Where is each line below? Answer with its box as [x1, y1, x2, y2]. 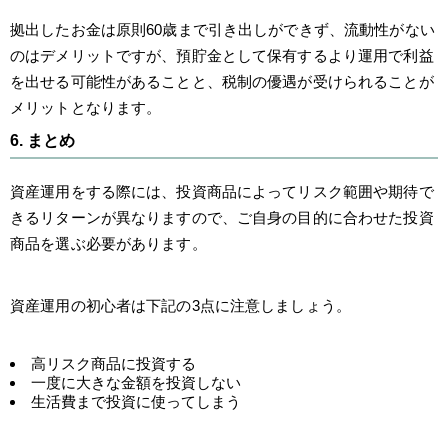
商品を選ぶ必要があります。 [10, 234, 207, 252]
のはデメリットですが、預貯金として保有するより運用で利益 [10, 46, 434, 64]
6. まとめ [10, 131, 75, 149]
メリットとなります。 [10, 98, 162, 116]
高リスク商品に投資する [31, 354, 196, 372]
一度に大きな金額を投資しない [31, 373, 241, 391]
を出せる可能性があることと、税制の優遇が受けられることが [10, 72, 434, 90]
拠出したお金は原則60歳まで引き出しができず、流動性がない [10, 20, 435, 38]
